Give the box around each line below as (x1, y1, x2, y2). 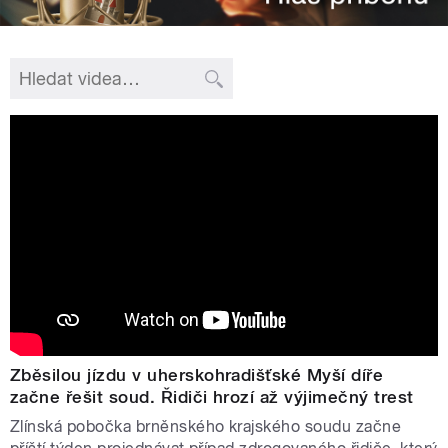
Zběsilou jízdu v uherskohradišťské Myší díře (10, 365, 384, 386)
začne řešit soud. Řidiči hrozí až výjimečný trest (10, 387, 414, 408)
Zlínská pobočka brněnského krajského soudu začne (10, 417, 402, 437)
